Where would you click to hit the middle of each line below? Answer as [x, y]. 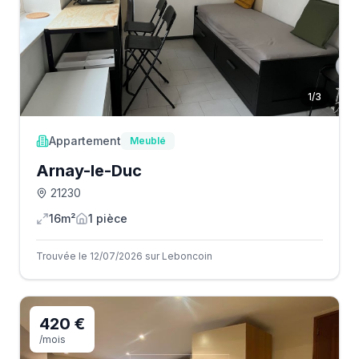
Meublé [148, 141]
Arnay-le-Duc [89, 171]
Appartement [85, 141]
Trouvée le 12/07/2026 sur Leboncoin [124, 256]
